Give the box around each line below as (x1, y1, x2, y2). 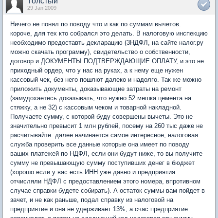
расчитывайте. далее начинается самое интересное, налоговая (10, 131, 198, 139)
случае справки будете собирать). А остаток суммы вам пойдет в (10, 186, 205, 194)
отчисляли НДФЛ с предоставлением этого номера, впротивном (10, 177, 200, 185)
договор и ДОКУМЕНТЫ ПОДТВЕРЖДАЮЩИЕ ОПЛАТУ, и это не (10, 57, 204, 65)
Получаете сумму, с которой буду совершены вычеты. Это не (10, 112, 193, 120)
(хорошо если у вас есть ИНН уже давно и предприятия (10, 168, 175, 176)
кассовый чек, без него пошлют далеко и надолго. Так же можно (10, 75, 201, 83)
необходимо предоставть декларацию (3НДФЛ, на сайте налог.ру (10, 38, 203, 46)
